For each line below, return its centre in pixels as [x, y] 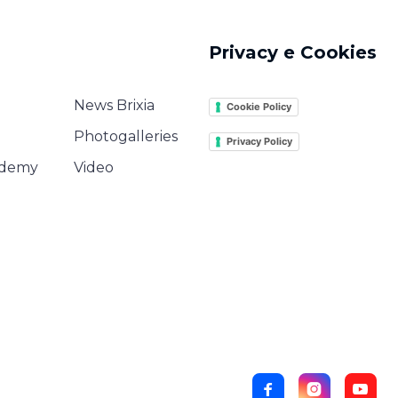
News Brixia [114, 106]
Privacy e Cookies [293, 53]
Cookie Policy [259, 107]
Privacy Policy [259, 142]
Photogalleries [126, 137]
